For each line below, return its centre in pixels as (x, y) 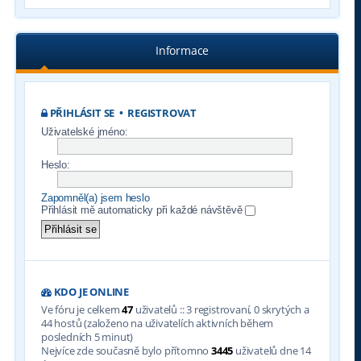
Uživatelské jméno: (85, 132)
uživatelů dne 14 (272, 351)
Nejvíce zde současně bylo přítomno (126, 351)
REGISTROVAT (162, 113)
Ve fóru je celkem (82, 310)
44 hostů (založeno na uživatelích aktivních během (158, 324)
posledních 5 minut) (87, 337)
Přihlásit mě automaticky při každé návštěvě (143, 210)
